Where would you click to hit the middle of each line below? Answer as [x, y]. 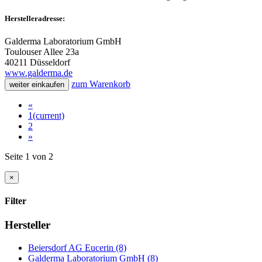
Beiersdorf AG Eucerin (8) [77, 248]
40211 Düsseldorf [37, 62]
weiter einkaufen [37, 84]
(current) [49, 115]
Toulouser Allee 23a [42, 51]
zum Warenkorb [101, 84]
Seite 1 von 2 [29, 156]
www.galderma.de [39, 73]
